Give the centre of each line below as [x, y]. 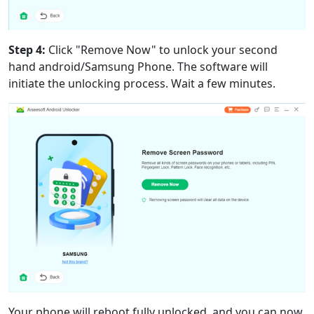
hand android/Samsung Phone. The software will [138, 66]
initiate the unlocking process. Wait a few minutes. [142, 83]
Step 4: [28, 49]
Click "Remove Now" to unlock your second [163, 49]
